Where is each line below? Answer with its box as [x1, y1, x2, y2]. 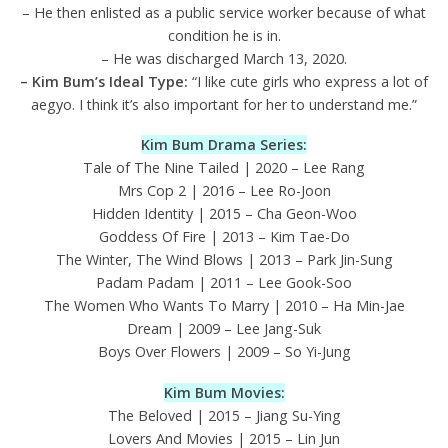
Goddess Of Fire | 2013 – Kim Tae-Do [98, 227, 350, 247]
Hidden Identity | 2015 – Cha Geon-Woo [91, 204, 357, 224]
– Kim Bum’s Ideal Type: [20, 71, 192, 91]
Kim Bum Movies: [163, 383, 285, 403]
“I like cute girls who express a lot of [192, 71, 428, 91]
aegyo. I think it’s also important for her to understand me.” [31, 94, 417, 114]
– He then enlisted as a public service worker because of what [22, 2, 426, 22]
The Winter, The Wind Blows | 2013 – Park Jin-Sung [55, 250, 393, 270]
